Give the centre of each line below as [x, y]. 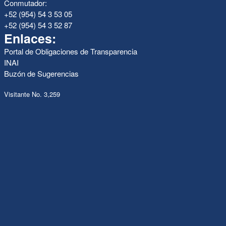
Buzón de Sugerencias [41, 74]
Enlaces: [30, 39]
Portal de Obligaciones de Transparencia [70, 51]
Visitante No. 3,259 [32, 94]
